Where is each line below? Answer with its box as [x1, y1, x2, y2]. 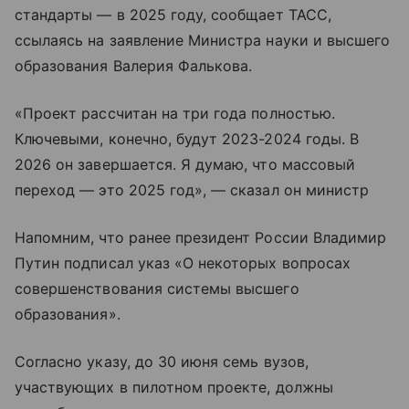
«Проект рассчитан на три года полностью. [15, 104, 335, 122]
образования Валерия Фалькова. [15, 57, 253, 75]
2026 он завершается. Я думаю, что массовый [15, 155, 356, 173]
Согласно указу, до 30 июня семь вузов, [15, 352, 309, 371]
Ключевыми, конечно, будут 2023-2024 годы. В [15, 130, 360, 148]
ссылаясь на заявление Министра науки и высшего [15, 31, 391, 49]
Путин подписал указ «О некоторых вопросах [15, 254, 351, 272]
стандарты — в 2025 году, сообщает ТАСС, [15, 5, 331, 24]
